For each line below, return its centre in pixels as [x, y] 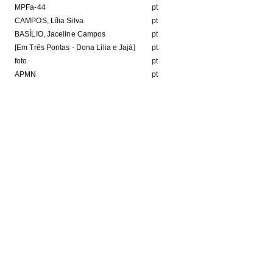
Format [24, 119]
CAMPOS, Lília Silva [49, 21]
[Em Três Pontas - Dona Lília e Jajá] [75, 48]
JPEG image [33, 135]
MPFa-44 [30, 7]
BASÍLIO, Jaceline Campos [60, 34]
